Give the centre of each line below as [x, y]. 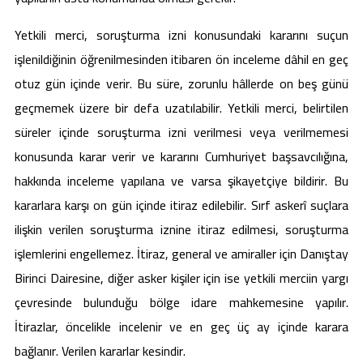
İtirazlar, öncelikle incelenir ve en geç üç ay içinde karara [181, 327]
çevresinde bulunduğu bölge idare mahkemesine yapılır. [181, 302]
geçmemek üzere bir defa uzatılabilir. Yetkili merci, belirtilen [181, 108]
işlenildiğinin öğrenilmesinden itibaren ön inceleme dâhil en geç [181, 59]
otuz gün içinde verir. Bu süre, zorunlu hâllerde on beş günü [181, 83]
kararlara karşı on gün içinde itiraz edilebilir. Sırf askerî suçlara [181, 205]
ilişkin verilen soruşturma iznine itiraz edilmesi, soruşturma [181, 229]
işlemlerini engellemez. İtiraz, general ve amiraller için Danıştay [181, 254]
